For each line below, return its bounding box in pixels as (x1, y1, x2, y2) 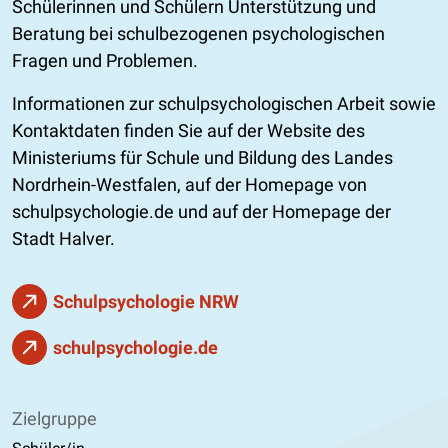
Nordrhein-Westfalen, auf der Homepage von (12, 173, 367, 195)
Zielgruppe (12, 407, 97, 429)
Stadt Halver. (12, 227, 115, 249)
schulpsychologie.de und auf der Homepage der (12, 200, 391, 222)
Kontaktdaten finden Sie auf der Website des (12, 119, 365, 141)
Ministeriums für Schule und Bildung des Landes (12, 146, 393, 168)
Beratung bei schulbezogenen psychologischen (12, 22, 385, 44)
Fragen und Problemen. (12, 49, 198, 71)
